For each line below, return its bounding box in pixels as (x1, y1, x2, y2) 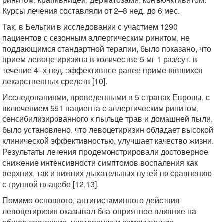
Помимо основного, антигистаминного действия (2, 194, 180, 206)
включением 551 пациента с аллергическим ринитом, (2, 102, 199, 113)
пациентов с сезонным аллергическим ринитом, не (2, 32, 190, 43)
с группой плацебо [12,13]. (2, 178, 99, 190)
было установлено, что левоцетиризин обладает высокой (2, 124, 213, 135)
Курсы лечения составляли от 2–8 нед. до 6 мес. (2, 5, 180, 16)
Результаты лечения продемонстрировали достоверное (2, 146, 208, 157)
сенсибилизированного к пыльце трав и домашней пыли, (2, 113, 213, 124)
